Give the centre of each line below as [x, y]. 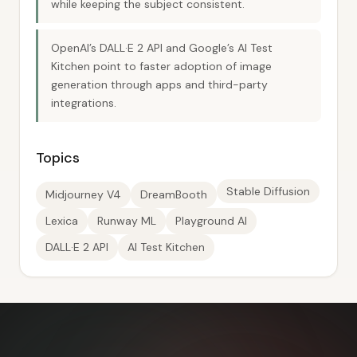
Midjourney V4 [83, 194]
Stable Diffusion [268, 191]
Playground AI [211, 221]
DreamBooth [174, 194]
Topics [58, 158]
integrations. [84, 103]
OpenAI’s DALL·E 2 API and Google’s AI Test [162, 48]
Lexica [62, 221]
